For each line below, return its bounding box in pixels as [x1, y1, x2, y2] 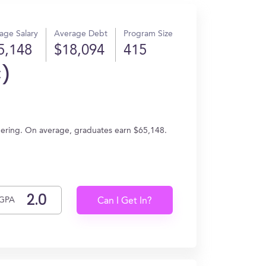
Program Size [123, 30, 173, 38]
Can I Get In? [97, 197, 153, 206]
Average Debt [54, 30, 107, 38]
